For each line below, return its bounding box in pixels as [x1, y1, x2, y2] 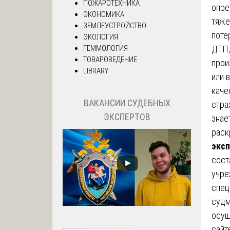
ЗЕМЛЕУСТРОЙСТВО [83, 21, 146, 31]
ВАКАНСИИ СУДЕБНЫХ [83, 97, 170, 108]
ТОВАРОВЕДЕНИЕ [83, 55, 137, 65]
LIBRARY [83, 66, 108, 76]
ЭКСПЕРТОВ [103, 111, 150, 122]
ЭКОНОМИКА [83, 10, 124, 20]
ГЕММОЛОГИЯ [83, 44, 128, 53]
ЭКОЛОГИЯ [83, 32, 118, 42]
